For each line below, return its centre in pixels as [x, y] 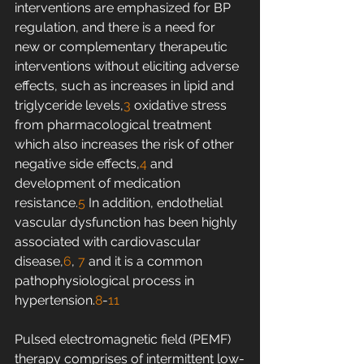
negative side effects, [77, 164]
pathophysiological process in [106, 281]
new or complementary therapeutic [123, 47]
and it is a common [145, 262]
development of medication [99, 184]
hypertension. [55, 301]
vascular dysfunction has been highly [128, 223]
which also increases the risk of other [126, 145]
